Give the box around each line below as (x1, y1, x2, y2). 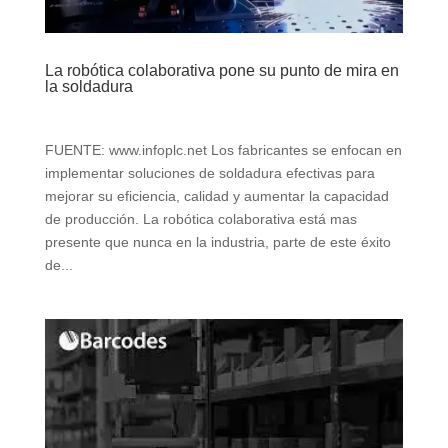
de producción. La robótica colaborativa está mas (44, 210, 357, 227)
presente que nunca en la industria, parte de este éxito (44, 233, 391, 250)
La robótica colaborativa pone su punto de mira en (44, 61, 399, 79)
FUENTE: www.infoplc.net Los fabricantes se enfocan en (44, 141, 402, 158)
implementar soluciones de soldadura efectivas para (44, 164, 375, 181)
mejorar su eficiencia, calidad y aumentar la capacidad (44, 187, 389, 204)
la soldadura (44, 77, 133, 95)
